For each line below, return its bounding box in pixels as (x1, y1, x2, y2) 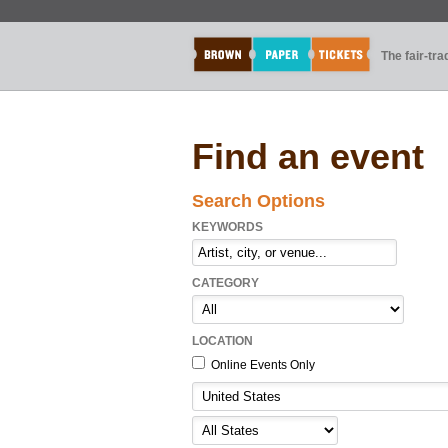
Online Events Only (208, 358, 315, 372)
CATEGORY (192, 276, 259, 290)
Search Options (192, 191, 325, 211)
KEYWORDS (192, 220, 263, 234)
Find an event (192, 136, 424, 177)
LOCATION (192, 334, 253, 348)
